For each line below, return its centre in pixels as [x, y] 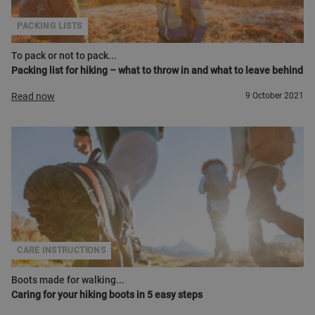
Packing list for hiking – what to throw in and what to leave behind [157, 70]
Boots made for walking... [68, 280]
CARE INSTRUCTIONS [62, 250]
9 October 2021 [275, 96]
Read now [33, 97]
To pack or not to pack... [64, 56]
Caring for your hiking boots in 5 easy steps [107, 295]
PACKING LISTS [50, 26]
